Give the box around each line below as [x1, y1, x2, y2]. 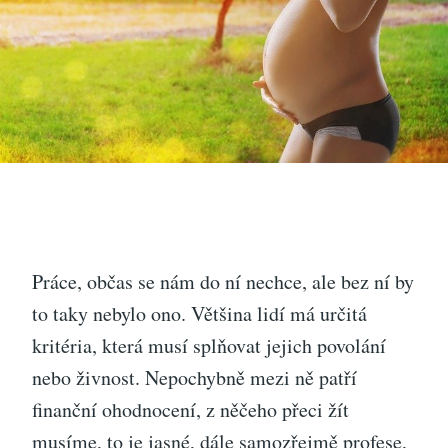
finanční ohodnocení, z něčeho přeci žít [32, 395, 349, 423]
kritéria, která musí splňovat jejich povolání [32, 331, 386, 359]
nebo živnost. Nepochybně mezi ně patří [32, 363, 357, 391]
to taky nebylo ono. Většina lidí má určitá [32, 299, 367, 327]
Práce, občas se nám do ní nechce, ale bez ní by [32, 267, 414, 295]
